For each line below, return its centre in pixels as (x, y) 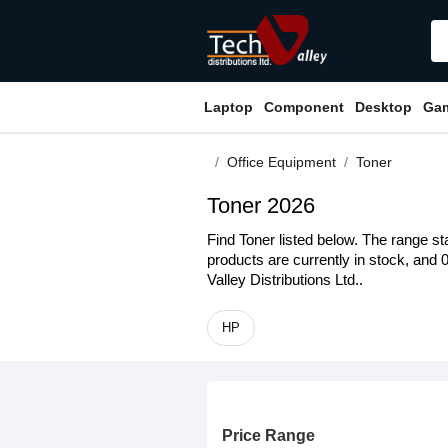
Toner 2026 (261, 205)
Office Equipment (281, 162)
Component (304, 107)
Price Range (268, 435)
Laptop (228, 107)
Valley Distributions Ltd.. (285, 279)
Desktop (383, 107)
